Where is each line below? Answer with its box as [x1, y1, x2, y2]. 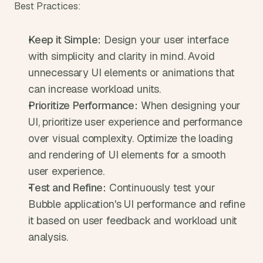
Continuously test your [106, 181, 215, 194]
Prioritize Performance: [28, 99, 138, 112]
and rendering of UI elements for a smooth [28, 148, 226, 161]
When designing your [137, 99, 241, 112]
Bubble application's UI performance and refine [28, 197, 245, 211]
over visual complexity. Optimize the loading [28, 131, 234, 145]
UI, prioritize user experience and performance [28, 115, 242, 129]
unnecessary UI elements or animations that [28, 66, 235, 79]
